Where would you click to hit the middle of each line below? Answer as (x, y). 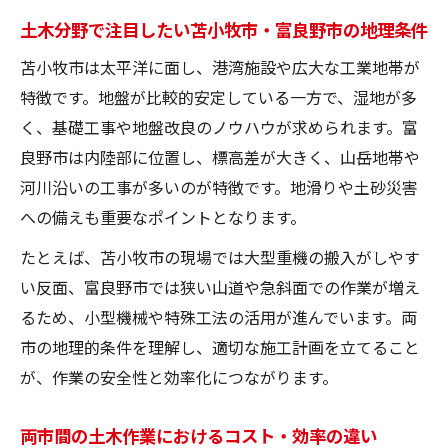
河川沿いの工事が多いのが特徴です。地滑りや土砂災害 (219, 186)
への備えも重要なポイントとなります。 (163, 216)
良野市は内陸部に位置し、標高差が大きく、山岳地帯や (220, 156)
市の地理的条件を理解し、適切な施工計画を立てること (220, 346)
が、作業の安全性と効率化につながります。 (179, 376)
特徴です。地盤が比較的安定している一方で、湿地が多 (218, 96)
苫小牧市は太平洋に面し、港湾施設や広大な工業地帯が (220, 66)
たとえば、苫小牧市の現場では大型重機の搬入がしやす (220, 256)
